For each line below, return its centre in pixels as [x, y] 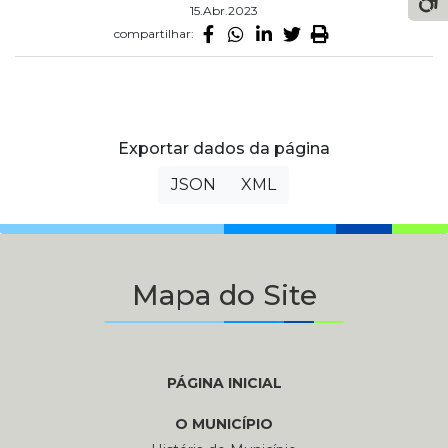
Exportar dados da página [223, 148]
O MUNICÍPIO [224, 424]
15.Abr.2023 [224, 10]
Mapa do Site [224, 295]
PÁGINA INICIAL [224, 383]
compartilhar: [154, 33]
